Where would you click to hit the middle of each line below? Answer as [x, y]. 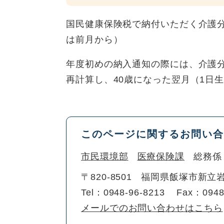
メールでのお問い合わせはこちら [152, 208]
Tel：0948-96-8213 [123, 193]
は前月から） [94, 40]
